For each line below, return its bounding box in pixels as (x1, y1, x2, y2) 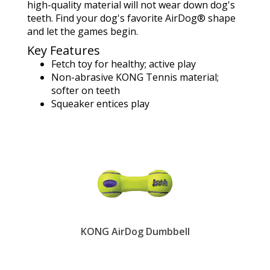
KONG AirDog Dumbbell (80, 225, 190, 238)
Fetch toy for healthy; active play (51, 57, 196, 71)
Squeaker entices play (51, 97, 149, 110)
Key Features (27, 42, 100, 58)
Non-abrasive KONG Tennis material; (51, 71, 219, 84)
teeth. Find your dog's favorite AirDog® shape (27, 11, 236, 25)
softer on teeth (51, 84, 120, 97)
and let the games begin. (27, 25, 138, 38)
